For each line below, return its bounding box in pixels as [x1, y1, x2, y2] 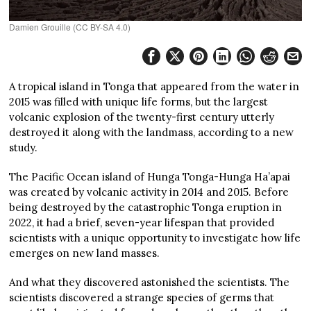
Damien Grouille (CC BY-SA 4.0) [9, 20, 131, 33]
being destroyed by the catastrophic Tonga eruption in [9, 200, 283, 214]
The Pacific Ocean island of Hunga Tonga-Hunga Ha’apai [9, 169, 291, 183]
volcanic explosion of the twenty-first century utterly [9, 110, 275, 124]
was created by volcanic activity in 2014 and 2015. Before [9, 185, 289, 199]
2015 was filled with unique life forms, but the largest [9, 94, 269, 108]
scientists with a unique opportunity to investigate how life [9, 230, 301, 244]
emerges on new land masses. [9, 246, 160, 260]
